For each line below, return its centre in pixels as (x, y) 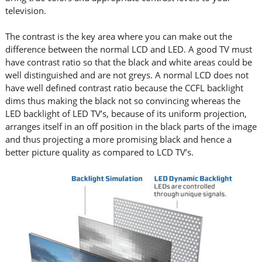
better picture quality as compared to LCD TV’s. (99, 152)
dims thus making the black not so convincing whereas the (123, 101)
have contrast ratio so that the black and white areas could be (128, 62)
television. (25, 11)
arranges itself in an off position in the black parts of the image (131, 126)
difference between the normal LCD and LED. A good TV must (128, 49)
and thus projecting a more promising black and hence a (118, 139)
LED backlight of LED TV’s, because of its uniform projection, (126, 113)
